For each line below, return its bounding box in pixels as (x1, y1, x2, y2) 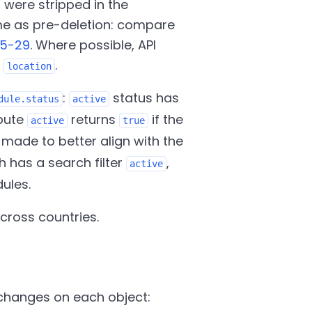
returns (67, 111, 119, 128)
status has (109, 89, 179, 107)
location (6, 61, 52, 72)
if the (148, 111, 183, 128)
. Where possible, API (29, 36, 156, 54)
